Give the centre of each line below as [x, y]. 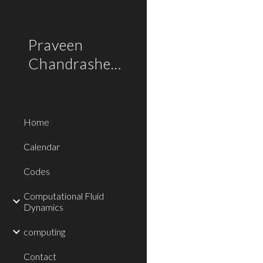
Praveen [56, 45]
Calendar [42, 146]
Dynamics [43, 207]
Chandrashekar [116, 63]
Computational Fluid [64, 196]
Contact [40, 256]
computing [44, 232]
